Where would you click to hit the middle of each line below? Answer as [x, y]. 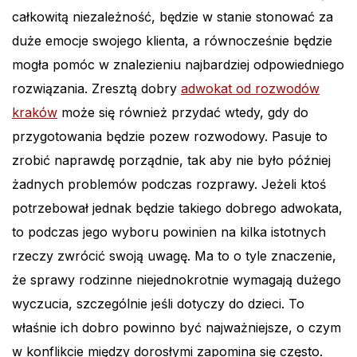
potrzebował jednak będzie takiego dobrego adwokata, [177, 208]
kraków [35, 113]
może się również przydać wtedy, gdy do [183, 113]
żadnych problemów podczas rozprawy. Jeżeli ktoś [169, 184]
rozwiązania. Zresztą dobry [96, 89]
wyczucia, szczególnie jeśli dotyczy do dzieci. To [158, 304]
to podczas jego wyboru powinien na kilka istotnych [169, 232]
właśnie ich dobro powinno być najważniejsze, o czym [177, 328]
